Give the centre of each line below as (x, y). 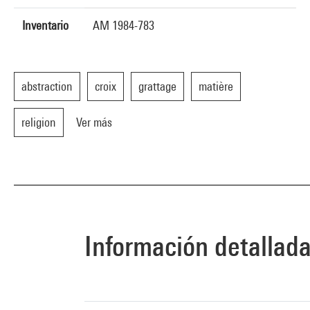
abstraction (47, 86)
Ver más (94, 122)
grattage (157, 86)
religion (39, 122)
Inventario (45, 25)
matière (216, 86)
